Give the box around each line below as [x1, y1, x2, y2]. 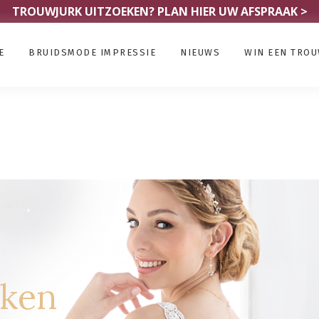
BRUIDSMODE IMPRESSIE [28, 47, 156, 58]
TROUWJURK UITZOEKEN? [11, 4, 157, 19]
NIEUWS [180, 47, 220, 58]
